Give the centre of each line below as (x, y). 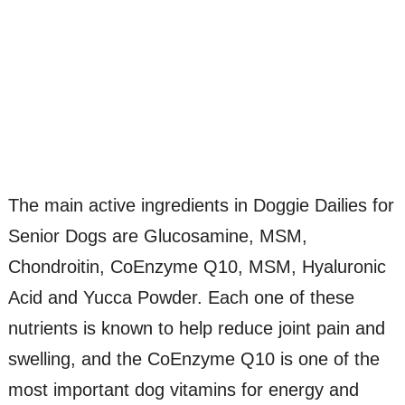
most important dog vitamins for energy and (183, 389)
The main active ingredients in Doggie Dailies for (201, 205)
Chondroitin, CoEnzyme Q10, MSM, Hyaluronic (197, 266)
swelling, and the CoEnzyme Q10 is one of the (193, 358)
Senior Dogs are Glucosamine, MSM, (157, 235)
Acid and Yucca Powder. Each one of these (181, 297)
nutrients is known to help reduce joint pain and (196, 328)
